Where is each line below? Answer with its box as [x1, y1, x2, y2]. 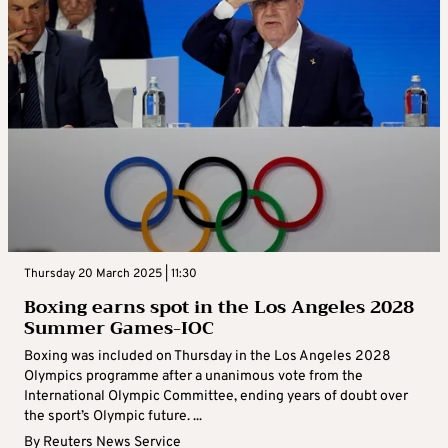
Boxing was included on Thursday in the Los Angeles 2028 [24, 348, 391, 366]
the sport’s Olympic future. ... [24, 408, 202, 426]
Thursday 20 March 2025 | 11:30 [24, 266, 197, 283]
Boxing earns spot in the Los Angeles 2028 [24, 291, 414, 324]
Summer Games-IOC [24, 312, 214, 345]
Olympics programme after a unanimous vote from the [24, 368, 363, 386]
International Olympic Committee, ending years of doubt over [24, 388, 408, 406]
